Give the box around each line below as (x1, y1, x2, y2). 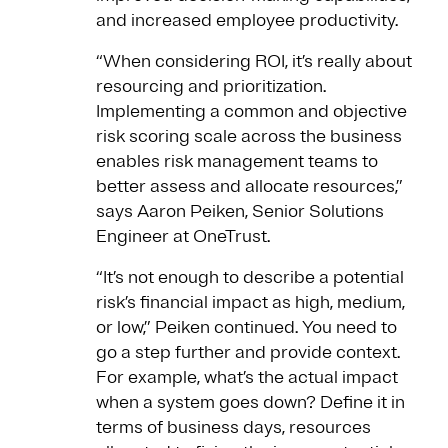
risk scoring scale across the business (96, 125, 402, 148)
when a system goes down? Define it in (96, 391, 405, 414)
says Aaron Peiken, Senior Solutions (96, 200, 384, 223)
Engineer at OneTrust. (96, 225, 270, 248)
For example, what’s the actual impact (96, 366, 398, 389)
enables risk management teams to (96, 150, 378, 173)
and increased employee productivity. (96, 9, 402, 32)
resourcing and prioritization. (96, 75, 326, 98)
